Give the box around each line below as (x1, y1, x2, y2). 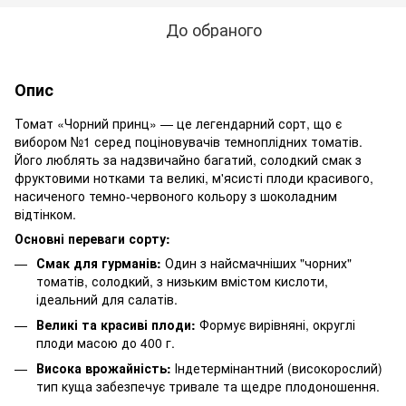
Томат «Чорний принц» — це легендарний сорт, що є (14, 113, 342, 132)
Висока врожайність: (36, 359, 171, 378)
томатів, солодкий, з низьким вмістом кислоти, (36, 271, 328, 290)
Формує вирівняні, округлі (196, 314, 355, 333)
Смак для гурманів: (36, 253, 161, 272)
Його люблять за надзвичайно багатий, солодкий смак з (14, 150, 362, 169)
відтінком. (14, 204, 76, 223)
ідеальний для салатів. (36, 289, 178, 308)
